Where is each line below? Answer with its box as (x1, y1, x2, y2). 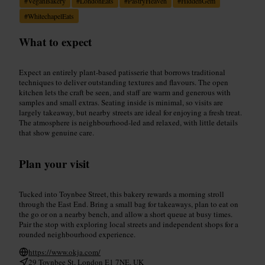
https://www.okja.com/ (28, 246, 101, 257)
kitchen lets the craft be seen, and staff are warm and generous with (19, 86, 231, 98)
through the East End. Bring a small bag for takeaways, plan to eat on (19, 198, 238, 209)
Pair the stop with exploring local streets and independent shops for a (19, 218, 238, 230)
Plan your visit (19, 155, 89, 172)
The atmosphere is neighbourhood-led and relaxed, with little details (19, 117, 238, 128)
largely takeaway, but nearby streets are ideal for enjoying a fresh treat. (19, 106, 242, 118)
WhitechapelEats (28, 11, 74, 21)
